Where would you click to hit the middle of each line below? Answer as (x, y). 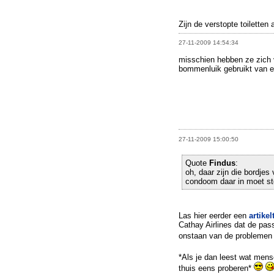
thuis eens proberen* (216, 268)
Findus (222, 163)
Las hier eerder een (214, 215)
